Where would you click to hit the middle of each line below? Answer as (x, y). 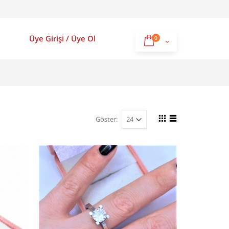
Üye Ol (83, 38)
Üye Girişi (47, 38)
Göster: (107, 119)
